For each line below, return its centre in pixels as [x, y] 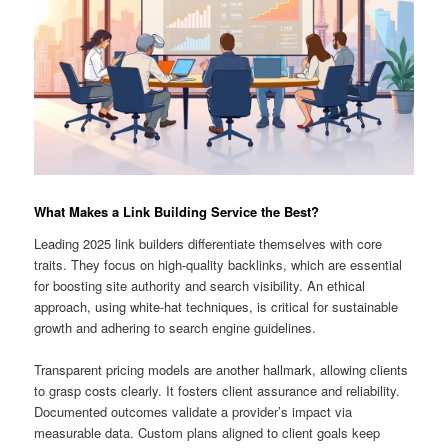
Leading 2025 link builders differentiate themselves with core [208, 243]
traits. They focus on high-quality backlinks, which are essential [218, 264]
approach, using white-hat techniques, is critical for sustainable [216, 306]
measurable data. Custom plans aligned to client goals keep [207, 433]
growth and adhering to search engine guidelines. [175, 327]
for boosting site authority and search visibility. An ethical [200, 285]
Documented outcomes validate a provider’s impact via [193, 412]
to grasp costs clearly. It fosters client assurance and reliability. [217, 391]
